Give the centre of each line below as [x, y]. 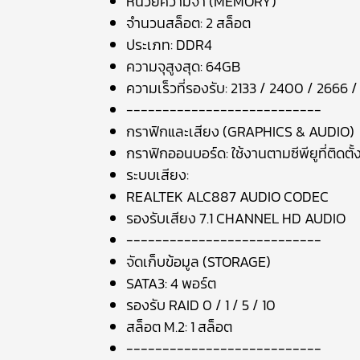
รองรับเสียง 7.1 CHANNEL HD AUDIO [236, 218]
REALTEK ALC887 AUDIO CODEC [227, 196]
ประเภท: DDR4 [169, 45]
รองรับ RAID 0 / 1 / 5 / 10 [201, 305]
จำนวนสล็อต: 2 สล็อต [188, 23]
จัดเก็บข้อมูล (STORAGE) [198, 262]
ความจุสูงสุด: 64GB [183, 66]
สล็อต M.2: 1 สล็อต [179, 327]
